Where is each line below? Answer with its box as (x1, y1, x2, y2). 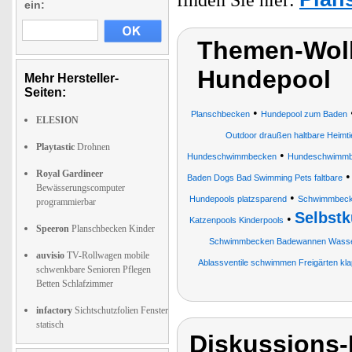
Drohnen (75, 141, 110, 152)
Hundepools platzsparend (189, 193, 287, 203)
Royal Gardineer (36, 167, 103, 179)
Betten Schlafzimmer (36, 277, 113, 289)
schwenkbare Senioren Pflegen (36, 263, 151, 275)
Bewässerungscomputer (36, 181, 125, 193)
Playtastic (36, 141, 75, 152)
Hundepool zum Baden (260, 108, 347, 119)
